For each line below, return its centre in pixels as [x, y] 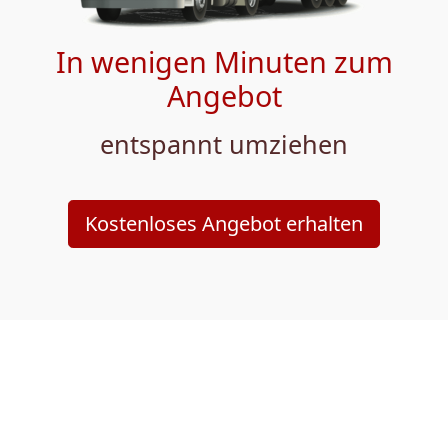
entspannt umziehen [224, 143]
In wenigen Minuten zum [224, 61]
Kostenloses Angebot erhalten [224, 223]
